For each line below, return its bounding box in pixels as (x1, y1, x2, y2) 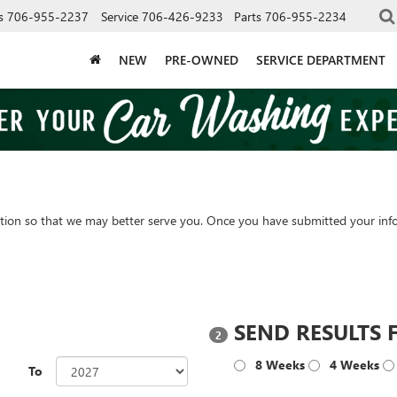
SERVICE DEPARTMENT (256, 51, 385, 68)
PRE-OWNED (165, 51, 238, 68)
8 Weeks (255, 356, 305, 373)
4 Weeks (330, 356, 379, 373)
